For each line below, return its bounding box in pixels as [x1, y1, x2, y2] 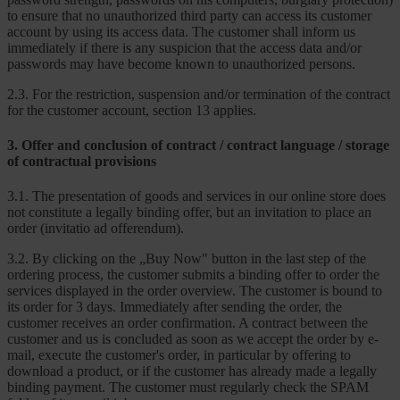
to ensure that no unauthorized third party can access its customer [7, 7, 371, 23]
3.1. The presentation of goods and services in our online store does [7, 188, 386, 204]
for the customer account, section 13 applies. [7, 102, 256, 118]
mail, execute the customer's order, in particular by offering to [7, 347, 351, 363]
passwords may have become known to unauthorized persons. [7, 55, 355, 71]
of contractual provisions [7, 153, 156, 169]
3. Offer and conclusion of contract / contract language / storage [7, 137, 389, 153]
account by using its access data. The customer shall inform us [7, 23, 355, 39]
